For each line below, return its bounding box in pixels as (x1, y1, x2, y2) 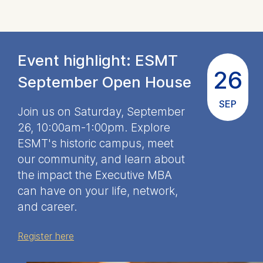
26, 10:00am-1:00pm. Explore (18, 120, 170, 134)
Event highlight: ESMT (18, 50, 178, 69)
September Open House (18, 72, 191, 91)
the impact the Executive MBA (18, 168, 172, 182)
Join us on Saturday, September (18, 104, 185, 119)
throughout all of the (66, 4, 197, 19)
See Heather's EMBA (68, 71, 195, 87)
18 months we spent (68, 22, 195, 38)
